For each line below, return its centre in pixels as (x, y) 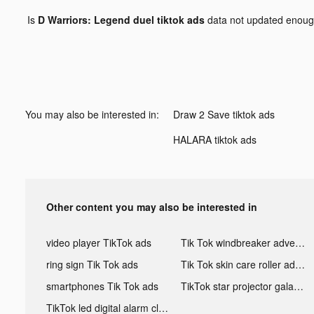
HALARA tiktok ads (215, 139)
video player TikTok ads (99, 242)
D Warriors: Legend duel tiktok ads (121, 19)
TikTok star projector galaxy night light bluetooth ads (298, 286)
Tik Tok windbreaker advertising (300, 242)
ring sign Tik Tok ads (92, 264)
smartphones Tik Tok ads (102, 286)
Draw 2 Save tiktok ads (224, 114)
